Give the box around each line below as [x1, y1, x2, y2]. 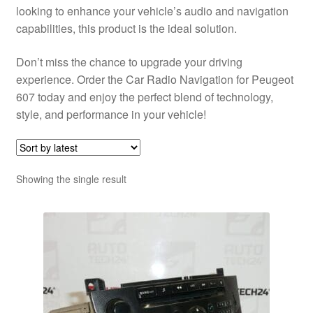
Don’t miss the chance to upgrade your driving [15, 53, 242, 70]
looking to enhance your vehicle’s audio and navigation [15, 3, 289, 20]
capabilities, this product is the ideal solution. [15, 20, 237, 37]
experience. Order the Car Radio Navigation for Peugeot [15, 71, 293, 87]
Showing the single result [15, 172, 126, 187]
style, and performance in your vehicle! [15, 105, 206, 122]
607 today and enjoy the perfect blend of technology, [15, 88, 273, 105]
